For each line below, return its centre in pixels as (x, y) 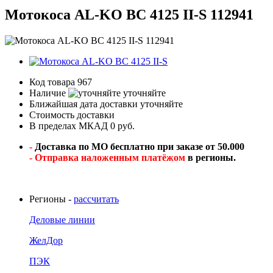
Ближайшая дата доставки (83, 104)
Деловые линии (62, 220)
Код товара (52, 82)
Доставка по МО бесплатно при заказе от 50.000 (140, 147)
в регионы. (211, 158)
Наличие (48, 93)
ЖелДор (46, 241)
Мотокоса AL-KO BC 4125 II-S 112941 (129, 15)
